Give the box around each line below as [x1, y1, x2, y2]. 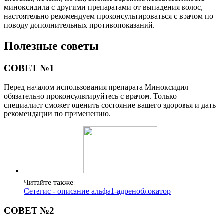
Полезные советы [4, 39, 99, 53]
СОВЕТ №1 [4, 63, 54, 74]
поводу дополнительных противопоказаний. [4, 21, 155, 30]
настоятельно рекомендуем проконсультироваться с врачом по [4, 12, 213, 21]
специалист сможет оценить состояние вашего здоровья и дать [4, 100, 216, 109]
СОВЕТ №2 [4, 205, 54, 216]
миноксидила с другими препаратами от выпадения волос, [4, 3, 203, 12]
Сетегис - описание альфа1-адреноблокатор [24, 186, 171, 195]
